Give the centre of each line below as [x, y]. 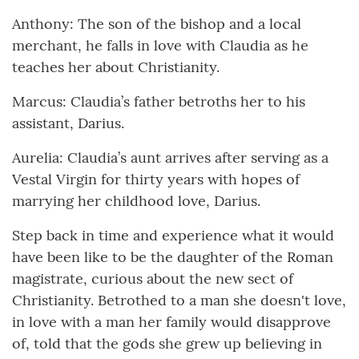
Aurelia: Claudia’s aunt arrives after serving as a [170, 158]
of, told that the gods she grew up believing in [167, 344]
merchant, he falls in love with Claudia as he [160, 46]
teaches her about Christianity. [116, 67]
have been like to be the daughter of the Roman [173, 257]
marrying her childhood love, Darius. [136, 201]
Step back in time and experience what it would [173, 236]
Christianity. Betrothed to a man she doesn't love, [179, 301]
